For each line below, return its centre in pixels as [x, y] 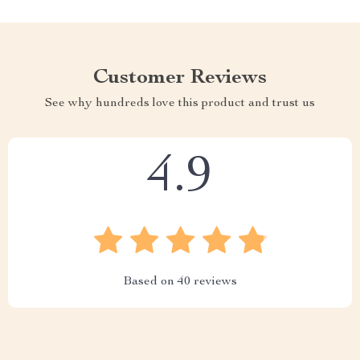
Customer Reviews [180, 78]
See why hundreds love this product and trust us [180, 104]
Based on [150, 282]
